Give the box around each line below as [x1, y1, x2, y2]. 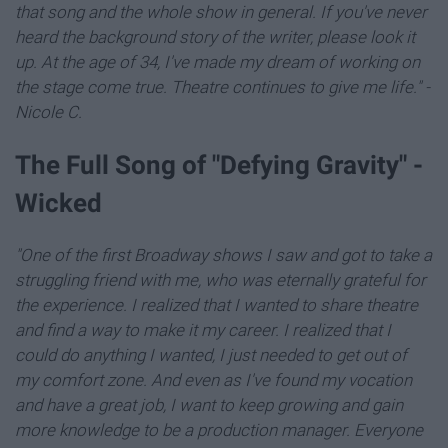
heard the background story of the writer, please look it [15, 26, 415, 47]
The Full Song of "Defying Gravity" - [15, 150, 423, 181]
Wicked [15, 188, 102, 219]
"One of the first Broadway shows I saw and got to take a [15, 245, 432, 266]
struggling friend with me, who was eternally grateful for [15, 270, 426, 291]
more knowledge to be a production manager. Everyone [15, 420, 423, 441]
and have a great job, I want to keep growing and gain [15, 395, 403, 416]
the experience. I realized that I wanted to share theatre [15, 295, 418, 316]
